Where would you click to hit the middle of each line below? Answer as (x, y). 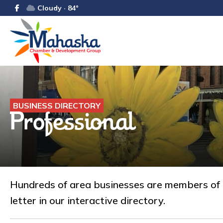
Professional (72, 124)
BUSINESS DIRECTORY (57, 106)
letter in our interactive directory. (88, 200)
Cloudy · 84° (57, 8)
